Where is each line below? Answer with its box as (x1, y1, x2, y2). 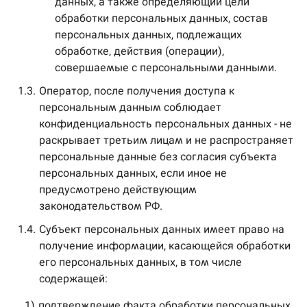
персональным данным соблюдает (39, 101, 221, 114)
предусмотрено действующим (39, 183, 197, 196)
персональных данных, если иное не (39, 167, 227, 180)
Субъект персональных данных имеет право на (39, 223, 284, 236)
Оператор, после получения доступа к (39, 84, 234, 97)
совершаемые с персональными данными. (55, 61, 277, 74)
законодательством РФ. (39, 199, 162, 212)
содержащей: (39, 272, 108, 285)
